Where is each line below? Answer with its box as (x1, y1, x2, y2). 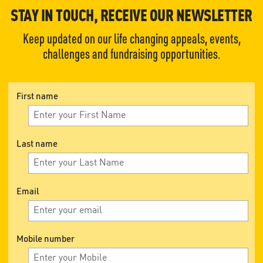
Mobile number (16, 232, 75, 244)
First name (16, 90, 58, 102)
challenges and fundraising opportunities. (43, 45, 220, 62)
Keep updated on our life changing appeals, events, (22, 30, 241, 47)
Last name (16, 137, 58, 149)
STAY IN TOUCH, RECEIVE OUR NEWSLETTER (11, 5, 252, 25)
